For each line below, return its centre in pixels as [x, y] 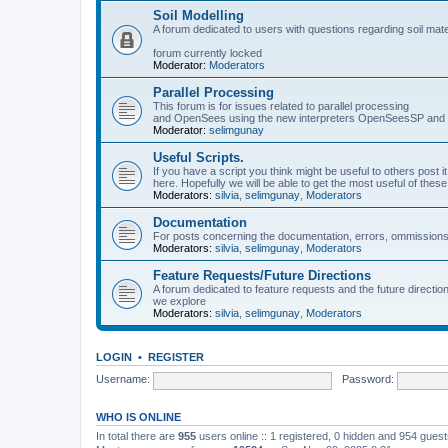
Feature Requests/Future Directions [262, 275]
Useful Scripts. [198, 157]
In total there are [137, 435]
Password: [367, 379]
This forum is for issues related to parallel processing [281, 105]
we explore [179, 300]
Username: [123, 379]
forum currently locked [207, 52]
